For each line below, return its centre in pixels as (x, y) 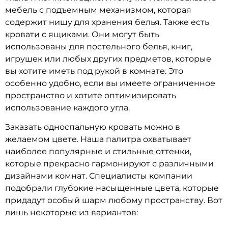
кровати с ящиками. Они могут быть (82, 34)
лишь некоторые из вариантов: (72, 212)
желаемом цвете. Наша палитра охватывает (98, 139)
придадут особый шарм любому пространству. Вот (114, 200)
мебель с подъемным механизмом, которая (98, 10)
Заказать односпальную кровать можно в (93, 127)
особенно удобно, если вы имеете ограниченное (110, 83)
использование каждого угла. (68, 107)
